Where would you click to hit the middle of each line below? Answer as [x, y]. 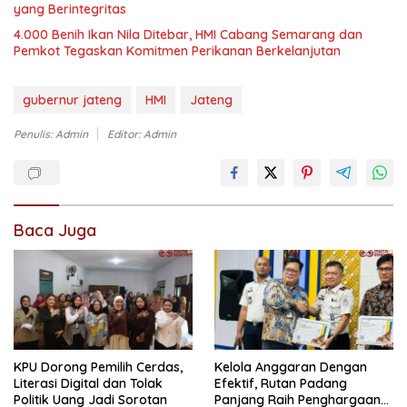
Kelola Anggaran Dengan [291, 367]
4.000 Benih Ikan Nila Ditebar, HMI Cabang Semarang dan [188, 34]
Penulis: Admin [51, 134]
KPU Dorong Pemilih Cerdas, [98, 367]
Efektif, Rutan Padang [281, 384]
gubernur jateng [72, 99]
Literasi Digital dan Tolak [88, 384]
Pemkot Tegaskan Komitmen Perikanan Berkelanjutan [177, 50]
